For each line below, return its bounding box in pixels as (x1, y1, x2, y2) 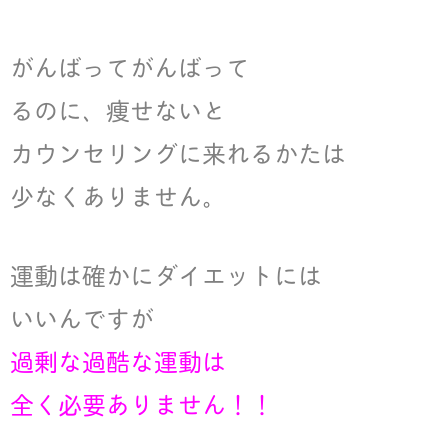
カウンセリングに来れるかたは (10, 134, 346, 171)
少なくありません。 (10, 177, 226, 214)
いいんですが (10, 299, 154, 336)
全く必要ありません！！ (10, 385, 274, 422)
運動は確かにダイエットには (10, 256, 322, 293)
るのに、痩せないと (10, 91, 226, 128)
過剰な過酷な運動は (10, 342, 226, 379)
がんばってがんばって (10, 48, 250, 85)
